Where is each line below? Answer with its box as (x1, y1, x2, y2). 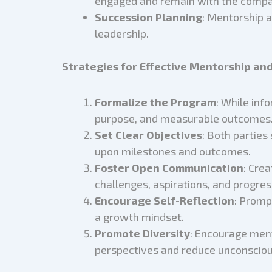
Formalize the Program (95, 95, 216, 109)
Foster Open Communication (95, 160, 243, 174)
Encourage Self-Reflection (95, 193, 234, 207)
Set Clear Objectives (95, 127, 202, 141)
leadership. (95, 27, 149, 41)
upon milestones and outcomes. (95, 144, 251, 158)
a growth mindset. (95, 209, 184, 223)
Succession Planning (95, 10, 202, 24)
